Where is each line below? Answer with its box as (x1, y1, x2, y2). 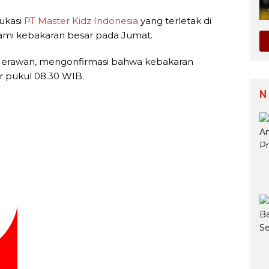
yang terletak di (138, 14, 211, 26)
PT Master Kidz (24, 14, 91, 26)
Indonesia (94, 14, 138, 26)
